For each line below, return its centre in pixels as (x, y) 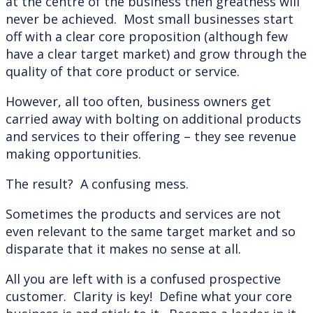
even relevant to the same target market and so (151, 231)
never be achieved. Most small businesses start (150, 19)
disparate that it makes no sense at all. (123, 248)
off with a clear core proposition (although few (147, 36)
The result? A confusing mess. (97, 183)
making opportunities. (73, 153)
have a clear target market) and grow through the (156, 53)
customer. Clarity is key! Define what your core (149, 296)
